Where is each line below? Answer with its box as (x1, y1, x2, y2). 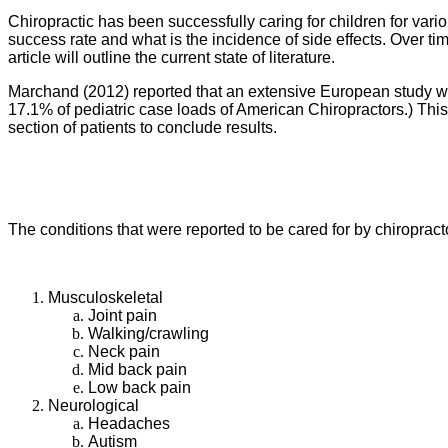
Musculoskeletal (48, 288, 163, 306)
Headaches (88, 414, 170, 432)
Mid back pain (88, 360, 187, 378)
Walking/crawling (88, 324, 209, 342)
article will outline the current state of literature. (8, 48, 335, 66)
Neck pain (88, 342, 160, 360)
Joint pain (88, 306, 157, 324)
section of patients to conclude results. (8, 118, 277, 136)
